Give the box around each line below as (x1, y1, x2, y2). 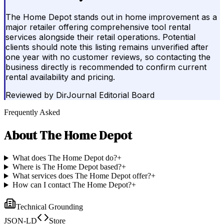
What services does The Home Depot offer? (12, 171, 151, 180)
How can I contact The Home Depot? (12, 180, 131, 189)
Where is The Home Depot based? (12, 162, 121, 171)
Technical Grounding (16, 202, 83, 211)
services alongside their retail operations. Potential (5, 32, 195, 42)
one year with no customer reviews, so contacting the (5, 52, 210, 62)
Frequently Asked (4, 108, 60, 117)
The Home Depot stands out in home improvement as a (5, 12, 217, 22)
